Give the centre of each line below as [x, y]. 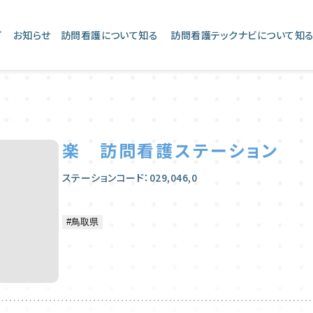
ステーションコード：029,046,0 [130, 177]
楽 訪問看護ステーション [170, 150]
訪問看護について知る [109, 35]
